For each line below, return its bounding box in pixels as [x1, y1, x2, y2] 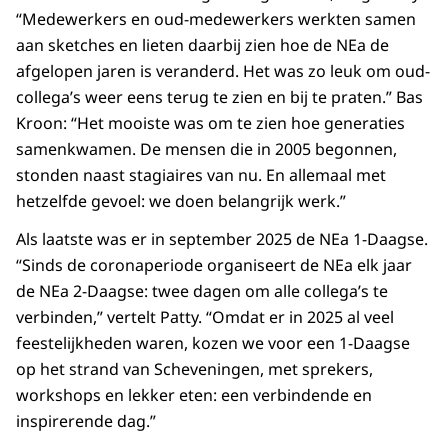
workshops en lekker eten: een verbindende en [16, 384, 372, 407]
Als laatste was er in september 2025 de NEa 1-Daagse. [16, 228, 428, 251]
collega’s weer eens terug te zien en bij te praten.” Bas [16, 86, 423, 109]
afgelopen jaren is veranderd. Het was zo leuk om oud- [16, 60, 430, 83]
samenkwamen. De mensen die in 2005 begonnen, [16, 138, 397, 161]
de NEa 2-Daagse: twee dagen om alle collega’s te [16, 280, 388, 303]
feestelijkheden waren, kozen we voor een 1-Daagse [16, 332, 410, 355]
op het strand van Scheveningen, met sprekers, [16, 358, 373, 381]
